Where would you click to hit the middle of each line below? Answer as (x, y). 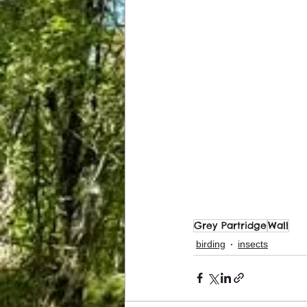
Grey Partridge (230, 225)
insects (253, 244)
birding (211, 244)
